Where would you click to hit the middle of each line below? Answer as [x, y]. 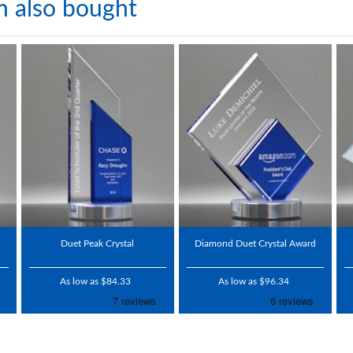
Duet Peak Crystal [98, 244]
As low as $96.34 [253, 282]
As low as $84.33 [96, 282]
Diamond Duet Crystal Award [256, 244]
